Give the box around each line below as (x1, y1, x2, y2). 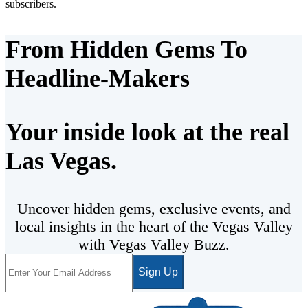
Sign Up (138, 266, 178, 278)
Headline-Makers (5, 64, 190, 92)
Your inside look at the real (5, 118, 289, 146)
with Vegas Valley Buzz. (78, 235, 230, 253)
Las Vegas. (5, 146, 117, 175)
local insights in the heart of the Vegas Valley (15, 217, 293, 235)
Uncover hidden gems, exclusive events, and (17, 199, 291, 217)
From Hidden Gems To (5, 35, 247, 63)
